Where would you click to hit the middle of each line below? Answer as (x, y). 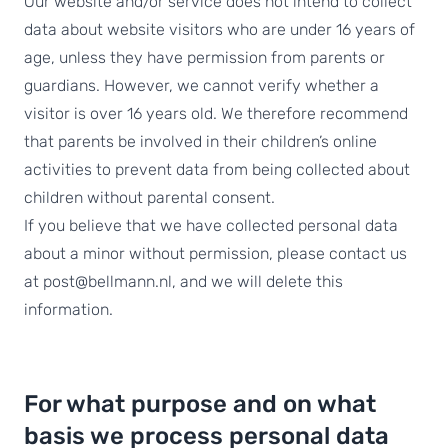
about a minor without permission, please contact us (215, 253)
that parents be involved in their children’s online (200, 141)
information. (68, 309)
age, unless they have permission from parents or (204, 57)
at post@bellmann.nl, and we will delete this (183, 281)
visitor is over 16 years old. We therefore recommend (216, 113)
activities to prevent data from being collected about (217, 169)
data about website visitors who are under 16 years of (219, 29)
